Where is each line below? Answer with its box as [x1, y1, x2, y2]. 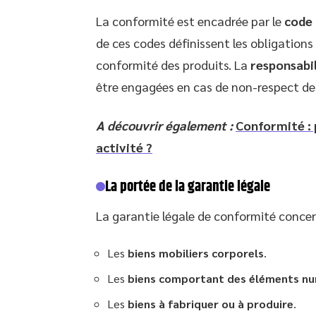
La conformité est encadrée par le [96, 12, 284, 29]
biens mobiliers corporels [128, 245, 264, 260]
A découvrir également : [96, 116, 233, 133]
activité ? [96, 138, 152, 155]
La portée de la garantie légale [104, 175, 270, 198]
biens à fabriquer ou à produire [128, 296, 293, 311]
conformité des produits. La [96, 56, 250, 73]
